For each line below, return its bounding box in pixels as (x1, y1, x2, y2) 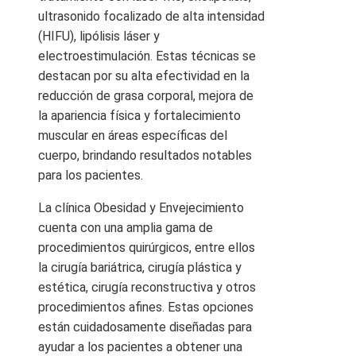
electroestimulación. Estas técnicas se (38, 48, 256, 64)
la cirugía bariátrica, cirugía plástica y (38, 259, 242, 275)
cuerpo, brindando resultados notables (38, 147, 252, 163)
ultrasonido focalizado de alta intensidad (38, 8, 265, 24)
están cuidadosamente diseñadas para (38, 319, 252, 335)
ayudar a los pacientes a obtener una (38, 339, 242, 354)
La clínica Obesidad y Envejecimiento (38, 199, 244, 215)
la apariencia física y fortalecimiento (38, 107, 241, 123)
